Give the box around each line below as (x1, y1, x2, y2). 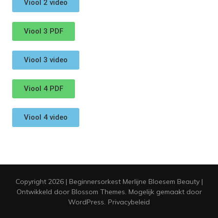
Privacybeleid (108, 198, 150, 207)
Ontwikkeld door (16, 187, 72, 197)
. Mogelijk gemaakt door (125, 187, 202, 197)
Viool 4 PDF (24, 84, 63, 93)
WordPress (68, 198, 104, 207)
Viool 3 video (24, 55, 68, 65)
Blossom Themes (71, 187, 125, 197)
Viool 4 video (24, 113, 68, 122)
